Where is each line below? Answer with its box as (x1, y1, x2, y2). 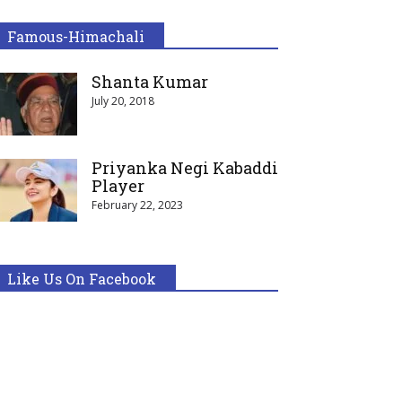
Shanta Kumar (92, 71, 208, 92)
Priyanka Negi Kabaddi (92, 157, 278, 179)
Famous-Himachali (7, 27, 144, 46)
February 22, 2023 (92, 197, 183, 213)
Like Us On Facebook (7, 269, 156, 288)
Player (92, 175, 144, 197)
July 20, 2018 (92, 93, 154, 109)
